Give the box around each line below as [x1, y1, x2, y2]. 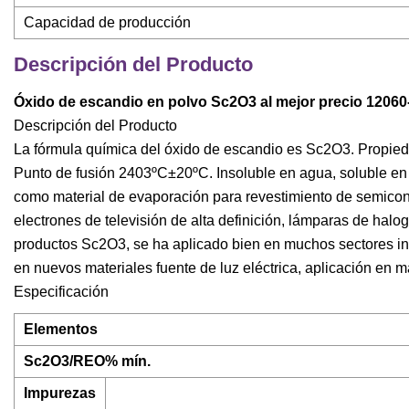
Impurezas [24, 385, 96, 402]
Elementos [24, 321, 98, 338]
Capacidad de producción [24, 15, 191, 31]
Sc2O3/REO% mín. [24, 353, 151, 370]
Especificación [14, 284, 109, 300]
